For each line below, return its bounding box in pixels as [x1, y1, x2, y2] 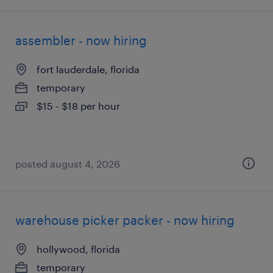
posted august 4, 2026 [15, 158, 120, 169]
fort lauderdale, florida [37, 63, 140, 75]
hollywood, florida [37, 243, 120, 255]
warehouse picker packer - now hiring [15, 213, 235, 227]
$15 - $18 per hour [37, 100, 120, 112]
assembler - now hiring [15, 33, 147, 48]
